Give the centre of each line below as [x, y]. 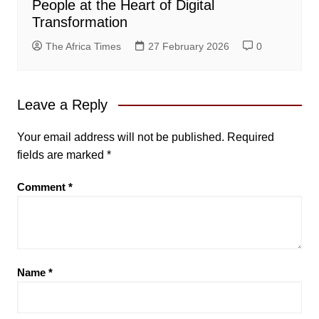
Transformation [79, 22]
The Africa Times [83, 47]
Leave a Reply [62, 105]
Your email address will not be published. [120, 137]
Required [250, 137]
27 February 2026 [188, 47]
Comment [42, 187]
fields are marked [62, 155]
